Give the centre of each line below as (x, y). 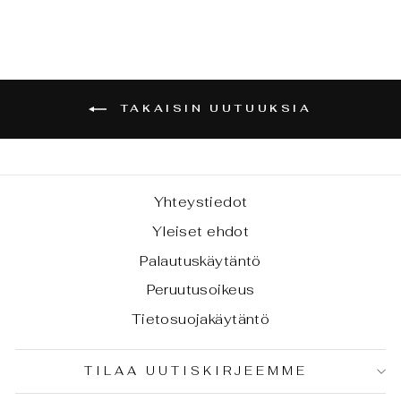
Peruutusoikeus (200, 290)
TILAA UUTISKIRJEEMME (196, 371)
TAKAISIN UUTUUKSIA (213, 108)
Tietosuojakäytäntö (200, 320)
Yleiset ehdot (200, 231)
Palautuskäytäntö (200, 260)
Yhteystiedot (200, 202)
